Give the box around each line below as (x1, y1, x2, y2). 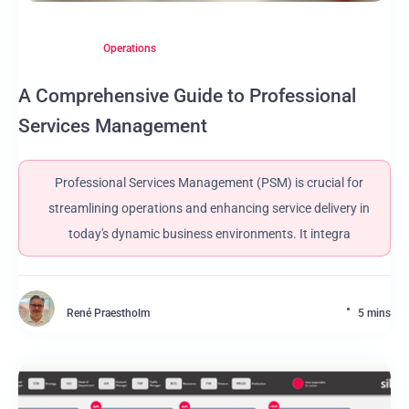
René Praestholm (67, 307, 150, 320)
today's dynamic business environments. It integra (68, 226, 351, 241)
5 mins (358, 307, 391, 320)
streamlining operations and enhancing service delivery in (48, 201, 370, 215)
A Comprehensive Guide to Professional (18, 85, 356, 107)
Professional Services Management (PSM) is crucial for (55, 175, 363, 190)
